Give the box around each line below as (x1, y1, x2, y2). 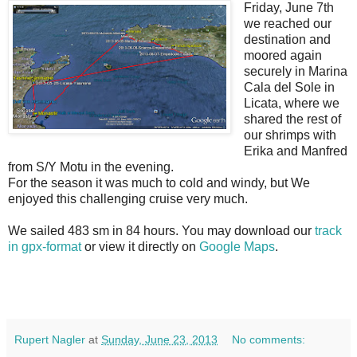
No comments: (232, 333, 306, 347)
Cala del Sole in (243, 80, 335, 95)
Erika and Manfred (243, 144, 347, 159)
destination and (243, 33, 331, 47)
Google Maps (199, 240, 275, 254)
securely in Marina (243, 65, 347, 79)
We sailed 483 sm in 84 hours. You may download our (8, 224, 315, 238)
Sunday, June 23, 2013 (101, 333, 218, 347)
